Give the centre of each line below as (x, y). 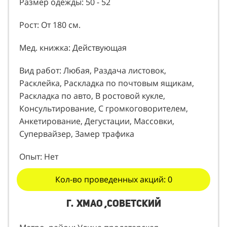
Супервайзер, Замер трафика (77, 134)
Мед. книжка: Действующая (73, 48)
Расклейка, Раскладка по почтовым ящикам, (107, 83)
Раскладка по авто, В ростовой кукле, (92, 96)
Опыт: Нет (39, 157)
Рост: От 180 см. (50, 25)
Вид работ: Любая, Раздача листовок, (93, 71)
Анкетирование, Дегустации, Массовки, (97, 121)
